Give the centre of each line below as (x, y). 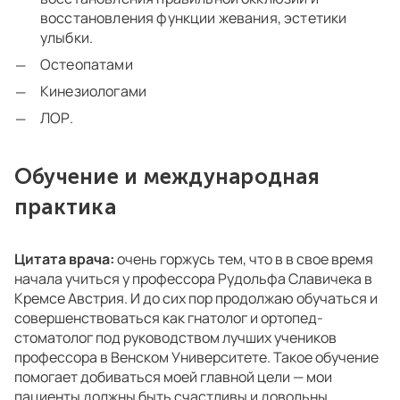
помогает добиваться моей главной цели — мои (173, 377)
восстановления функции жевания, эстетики (194, 18)
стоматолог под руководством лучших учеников (175, 338)
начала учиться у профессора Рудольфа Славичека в (193, 279)
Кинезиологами (95, 92)
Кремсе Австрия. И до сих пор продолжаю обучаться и (196, 299)
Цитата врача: (64, 259)
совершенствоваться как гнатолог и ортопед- (169, 318)
